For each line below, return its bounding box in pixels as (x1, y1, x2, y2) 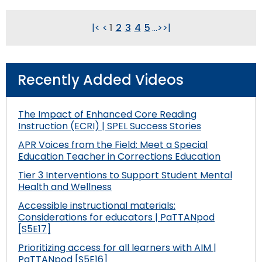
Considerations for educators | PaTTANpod (18, 210, 215, 224)
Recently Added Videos (18, 70, 184, 89)
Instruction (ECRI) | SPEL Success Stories (18, 119, 201, 133)
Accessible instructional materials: (18, 198, 175, 212)
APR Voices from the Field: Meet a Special (18, 137, 208, 151)
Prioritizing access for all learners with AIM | (18, 240, 216, 254)
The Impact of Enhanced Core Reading (18, 107, 196, 121)
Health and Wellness (18, 180, 112, 194)
